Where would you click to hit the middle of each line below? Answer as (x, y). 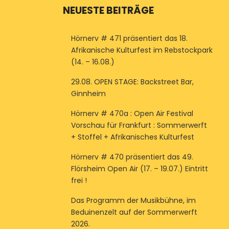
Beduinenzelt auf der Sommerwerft (134, 212)
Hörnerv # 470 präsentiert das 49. (132, 157)
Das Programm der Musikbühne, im (133, 200)
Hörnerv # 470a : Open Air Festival (132, 113)
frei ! (79, 180)
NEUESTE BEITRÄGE (108, 10)
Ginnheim (88, 94)
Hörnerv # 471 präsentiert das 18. (129, 38)
